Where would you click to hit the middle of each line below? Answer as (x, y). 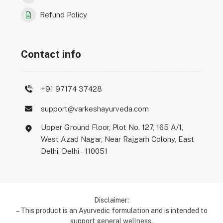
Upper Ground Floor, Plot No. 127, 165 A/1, (112, 127)
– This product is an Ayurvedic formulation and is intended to (111, 210)
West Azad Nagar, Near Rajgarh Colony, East (118, 139)
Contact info (51, 54)
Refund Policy (64, 14)
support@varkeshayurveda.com (95, 109)
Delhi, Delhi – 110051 (74, 151)
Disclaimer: (111, 200)
